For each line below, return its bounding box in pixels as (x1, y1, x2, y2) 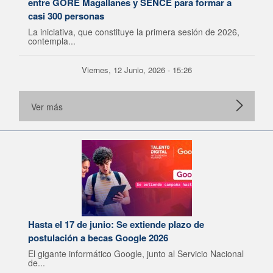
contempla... (28, 35, 76, 47)
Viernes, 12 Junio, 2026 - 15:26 (82, 64, 192, 76)
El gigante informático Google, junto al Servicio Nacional (28, 247, 244, 260)
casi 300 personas (28, 9, 104, 23)
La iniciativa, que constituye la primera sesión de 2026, (28, 26, 239, 38)
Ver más (31, 101, 63, 113)
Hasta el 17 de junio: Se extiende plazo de (28, 218, 204, 231)
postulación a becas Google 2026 (28, 231, 168, 244)
